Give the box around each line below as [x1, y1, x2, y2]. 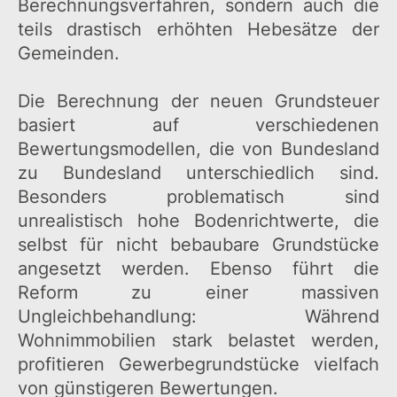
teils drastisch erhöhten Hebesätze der [17, 19, 380, 41]
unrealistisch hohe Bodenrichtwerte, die [17, 210, 380, 232]
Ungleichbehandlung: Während [17, 306, 380, 328]
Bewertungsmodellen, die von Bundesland [17, 138, 380, 160]
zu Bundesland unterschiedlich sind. [17, 162, 380, 184]
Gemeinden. [17, 43, 120, 65]
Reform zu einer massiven [17, 282, 380, 304]
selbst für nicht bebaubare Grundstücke [17, 234, 380, 256]
